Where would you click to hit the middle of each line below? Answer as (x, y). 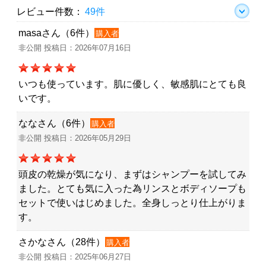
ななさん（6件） (54, 123)
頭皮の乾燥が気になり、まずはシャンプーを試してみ (132, 175)
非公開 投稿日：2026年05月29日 (75, 138)
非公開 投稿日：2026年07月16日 (75, 48)
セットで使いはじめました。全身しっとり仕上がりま (132, 203)
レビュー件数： (50, 12)
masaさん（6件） (56, 33)
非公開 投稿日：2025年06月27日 (75, 257)
